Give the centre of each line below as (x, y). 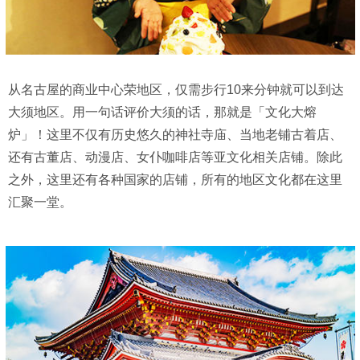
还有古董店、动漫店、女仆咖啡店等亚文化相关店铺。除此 (175, 157)
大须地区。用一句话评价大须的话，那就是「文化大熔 (162, 112)
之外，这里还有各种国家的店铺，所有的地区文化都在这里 (175, 180)
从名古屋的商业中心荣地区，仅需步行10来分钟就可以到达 (176, 90)
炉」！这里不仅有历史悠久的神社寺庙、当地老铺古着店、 (175, 135)
